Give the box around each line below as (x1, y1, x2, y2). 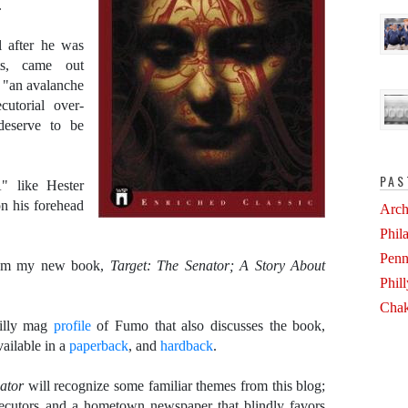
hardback (160, 338, 213, 353)
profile (53, 318, 97, 333)
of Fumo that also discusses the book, (97, 318, 326, 333)
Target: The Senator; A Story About (109, 258, 326, 273)
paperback (69, 338, 128, 353)
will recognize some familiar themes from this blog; (27, 378, 326, 393)
